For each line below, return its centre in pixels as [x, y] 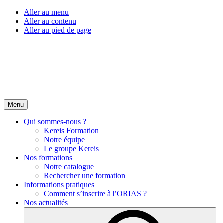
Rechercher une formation [85, 175]
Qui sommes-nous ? [55, 122]
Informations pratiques [59, 184]
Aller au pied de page [57, 30]
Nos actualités [46, 202]
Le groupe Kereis [71, 149]
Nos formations [48, 158]
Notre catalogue [69, 167]
